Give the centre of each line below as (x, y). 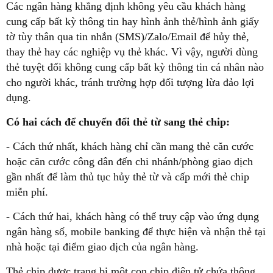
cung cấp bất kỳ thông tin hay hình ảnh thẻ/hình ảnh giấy (133, 21)
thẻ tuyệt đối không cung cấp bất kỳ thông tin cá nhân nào (135, 67)
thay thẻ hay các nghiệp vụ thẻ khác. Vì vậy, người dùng (132, 51)
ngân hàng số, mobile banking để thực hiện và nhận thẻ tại (136, 231)
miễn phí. (27, 192)
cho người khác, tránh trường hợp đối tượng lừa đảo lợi (130, 82)
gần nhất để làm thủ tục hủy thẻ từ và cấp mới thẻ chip (128, 176)
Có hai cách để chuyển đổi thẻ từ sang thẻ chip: (118, 122)
